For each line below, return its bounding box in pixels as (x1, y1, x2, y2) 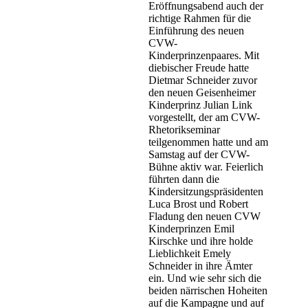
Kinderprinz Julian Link (148, 99, 252, 111)
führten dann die (148, 173, 219, 186)
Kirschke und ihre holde (148, 235, 253, 247)
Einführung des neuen (148, 25, 244, 37)
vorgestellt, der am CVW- (148, 111, 260, 124)
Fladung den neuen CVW (148, 210, 261, 223)
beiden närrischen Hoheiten (148, 285, 267, 297)
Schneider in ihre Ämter (148, 260, 252, 272)
